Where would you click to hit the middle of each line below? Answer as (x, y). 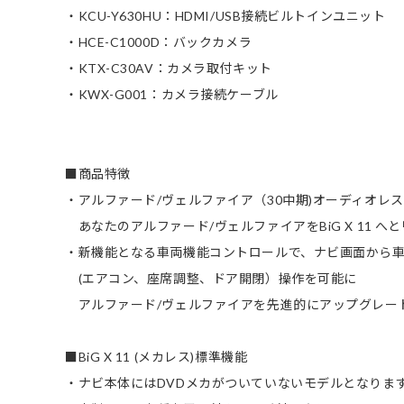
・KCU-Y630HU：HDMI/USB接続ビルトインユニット (225, 16)
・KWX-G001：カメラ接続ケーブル (172, 95)
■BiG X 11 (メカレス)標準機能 (156, 357)
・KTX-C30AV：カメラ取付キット (169, 69)
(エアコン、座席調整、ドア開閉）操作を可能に (211, 279)
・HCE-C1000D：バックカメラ (159, 42)
